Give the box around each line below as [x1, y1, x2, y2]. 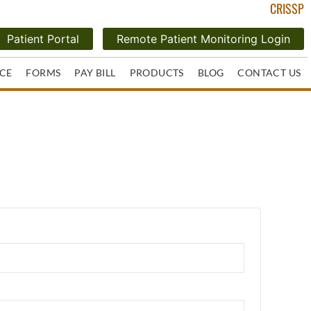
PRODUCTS [129, 67, 184, 79]
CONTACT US [237, 67, 301, 79]
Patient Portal [7, 32, 80, 47]
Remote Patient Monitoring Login [117, 32, 291, 47]
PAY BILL [74, 67, 116, 79]
